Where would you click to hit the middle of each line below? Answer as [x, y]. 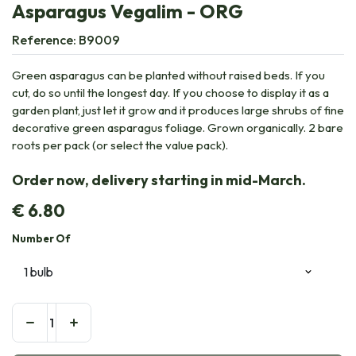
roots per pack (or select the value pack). [120, 145]
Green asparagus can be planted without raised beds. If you [168, 75]
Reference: [45, 39]
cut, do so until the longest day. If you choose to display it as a [170, 92]
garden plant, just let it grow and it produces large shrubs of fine [178, 110]
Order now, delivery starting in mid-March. [159, 180]
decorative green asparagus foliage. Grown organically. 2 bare [178, 127]
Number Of [41, 238]
